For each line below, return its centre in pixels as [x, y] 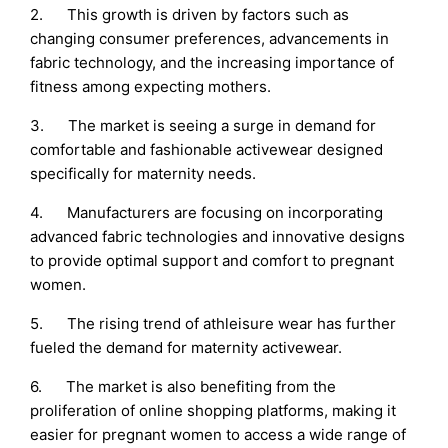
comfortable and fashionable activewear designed [207, 150]
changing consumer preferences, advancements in [210, 39]
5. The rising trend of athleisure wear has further [213, 324]
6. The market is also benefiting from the [183, 387]
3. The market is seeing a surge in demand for [203, 126]
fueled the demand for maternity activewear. [186, 348]
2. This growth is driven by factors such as [190, 15]
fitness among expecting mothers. [151, 87]
